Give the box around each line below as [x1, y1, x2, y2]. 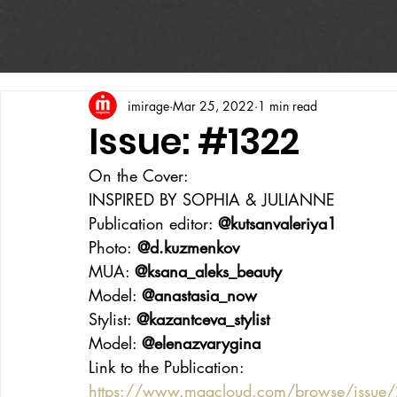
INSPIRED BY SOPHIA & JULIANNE [89, 189, 335, 210]
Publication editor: [89, 213, 218, 234]
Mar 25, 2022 [173, 97, 254, 114]
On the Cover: [89, 165, 189, 186]
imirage [128, 97, 169, 114]
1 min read [258, 97, 317, 114]
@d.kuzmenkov [132, 237, 239, 258]
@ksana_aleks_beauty [135, 261, 282, 282]
